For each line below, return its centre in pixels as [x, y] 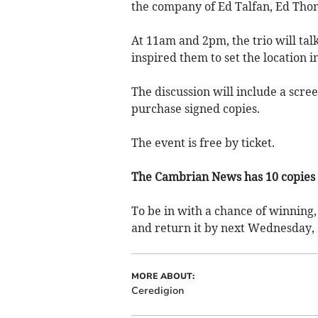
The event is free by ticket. [203, 142]
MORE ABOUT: [163, 276]
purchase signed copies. [195, 108]
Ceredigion [157, 290]
